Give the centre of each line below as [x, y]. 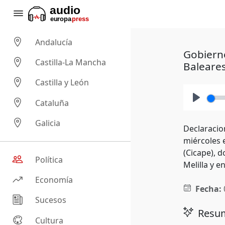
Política [49, 160]
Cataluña [52, 103]
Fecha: [208, 189]
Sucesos [51, 200]
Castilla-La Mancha [71, 63]
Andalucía [54, 42]
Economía [54, 180]
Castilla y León [62, 83]
